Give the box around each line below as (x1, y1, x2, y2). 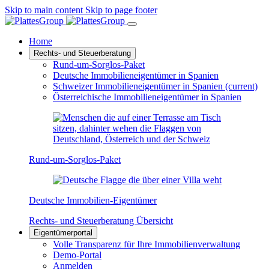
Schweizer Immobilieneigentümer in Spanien (53, 81, 225, 91)
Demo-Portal (53, 250, 101, 260)
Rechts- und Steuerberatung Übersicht (29, 216, 173, 226)
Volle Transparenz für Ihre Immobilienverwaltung (53, 239, 240, 249)
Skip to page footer (85, 5, 157, 15)
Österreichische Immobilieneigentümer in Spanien (53, 92, 241, 102)
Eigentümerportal (34, 228, 92, 237)
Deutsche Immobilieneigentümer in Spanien (53, 70, 219, 80)
